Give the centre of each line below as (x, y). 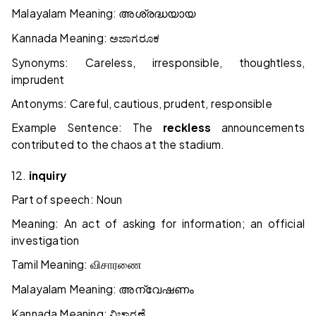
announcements (258, 128)
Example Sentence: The (87, 128)
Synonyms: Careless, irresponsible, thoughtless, (158, 63)
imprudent (38, 80)
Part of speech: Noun (67, 200)
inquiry (47, 176)
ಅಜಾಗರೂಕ (134, 39)
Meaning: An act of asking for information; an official (158, 224)
